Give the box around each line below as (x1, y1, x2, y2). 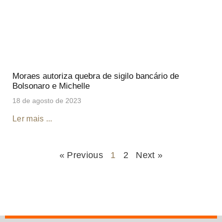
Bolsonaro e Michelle (12, 81, 90, 91)
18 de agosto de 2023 (12, 96, 81, 105)
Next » (136, 150, 163, 160)
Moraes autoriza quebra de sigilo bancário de (12, 71, 179, 81)
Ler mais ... (12, 114, 53, 123)
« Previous (59, 150, 103, 160)
